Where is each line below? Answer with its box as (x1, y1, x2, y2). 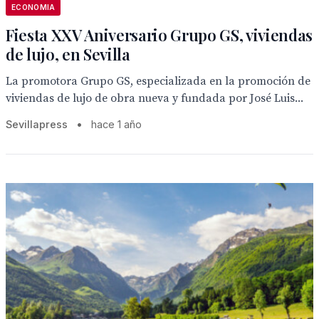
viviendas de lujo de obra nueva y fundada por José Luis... (6, 91, 303, 105)
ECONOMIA (11, 3, 56, 11)
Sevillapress (6, 118, 68, 130)
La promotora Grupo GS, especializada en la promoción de (6, 74, 310, 88)
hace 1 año (91, 118, 142, 130)
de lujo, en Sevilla (6, 43, 130, 65)
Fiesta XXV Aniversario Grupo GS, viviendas (6, 24, 313, 46)
